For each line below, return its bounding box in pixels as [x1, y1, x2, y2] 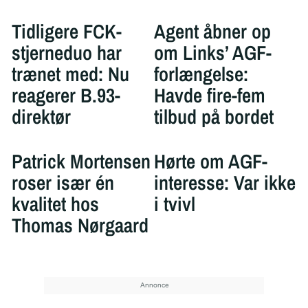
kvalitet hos [11, 190, 99, 217]
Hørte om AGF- [154, 147, 267, 175]
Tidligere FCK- [11, 18, 122, 45]
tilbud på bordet [154, 103, 274, 131]
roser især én [11, 168, 114, 196]
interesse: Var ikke [154, 168, 296, 196]
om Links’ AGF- [154, 39, 272, 67]
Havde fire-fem [154, 82, 265, 109]
